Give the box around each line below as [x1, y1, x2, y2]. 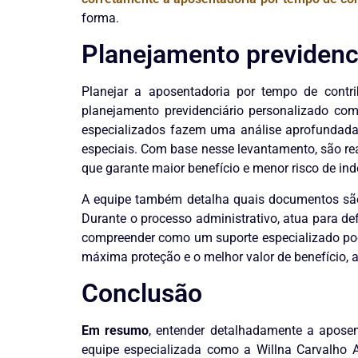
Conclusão [82, 277, 202, 308]
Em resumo [82, 322, 149, 338]
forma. [82, 10, 119, 26]
